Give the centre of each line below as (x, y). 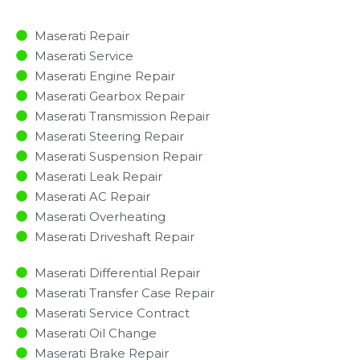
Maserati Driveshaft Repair (114, 236)
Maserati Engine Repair (104, 76)
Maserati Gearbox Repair (109, 96)
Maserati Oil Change (95, 333)
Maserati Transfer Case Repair (124, 292)
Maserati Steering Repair (109, 136)
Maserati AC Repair (92, 196)
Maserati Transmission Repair (122, 116)
